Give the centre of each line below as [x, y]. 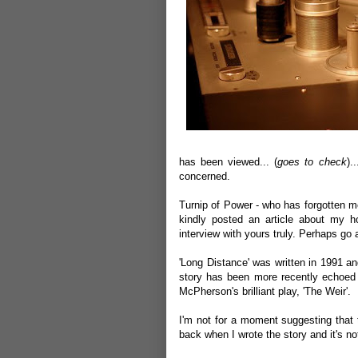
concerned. [205, 176]
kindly [195, 219]
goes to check [312, 162]
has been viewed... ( [229, 162]
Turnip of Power [216, 205]
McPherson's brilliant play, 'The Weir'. [265, 291]
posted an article [252, 219]
